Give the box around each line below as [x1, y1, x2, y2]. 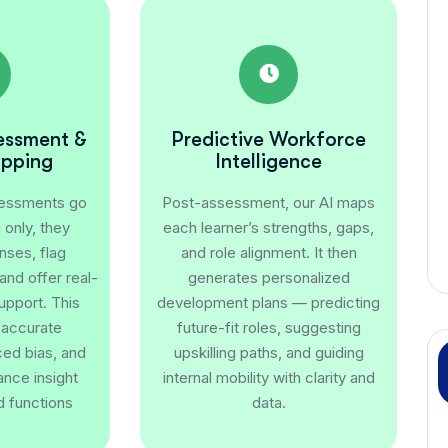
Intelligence [215, 149, 322, 173]
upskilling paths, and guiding [173, 342, 364, 362]
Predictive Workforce [171, 127, 366, 151]
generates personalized [187, 267, 350, 287]
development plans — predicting [157, 292, 381, 312]
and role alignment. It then [180, 242, 357, 262]
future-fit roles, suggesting [176, 317, 361, 337]
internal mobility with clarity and [162, 367, 375, 387]
